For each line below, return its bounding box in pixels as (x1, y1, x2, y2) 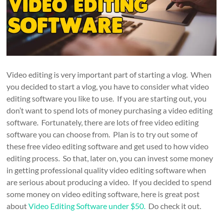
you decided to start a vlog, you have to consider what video (6, 81, 210, 91)
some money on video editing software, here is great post (6, 189, 200, 199)
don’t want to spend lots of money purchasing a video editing (6, 105, 213, 115)
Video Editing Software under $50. (28, 201, 146, 211)
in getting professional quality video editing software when (6, 165, 207, 175)
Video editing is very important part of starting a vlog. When (6, 69, 212, 79)
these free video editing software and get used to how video (6, 141, 209, 151)
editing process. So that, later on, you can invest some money (6, 153, 214, 163)
